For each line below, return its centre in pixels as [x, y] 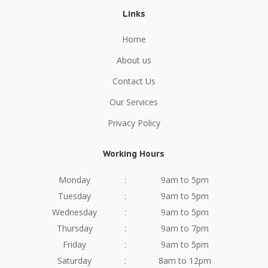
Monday [75, 179]
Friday [75, 244]
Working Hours [134, 153]
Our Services [134, 102]
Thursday [74, 228]
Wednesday [75, 212]
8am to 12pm [185, 260]
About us [134, 60]
